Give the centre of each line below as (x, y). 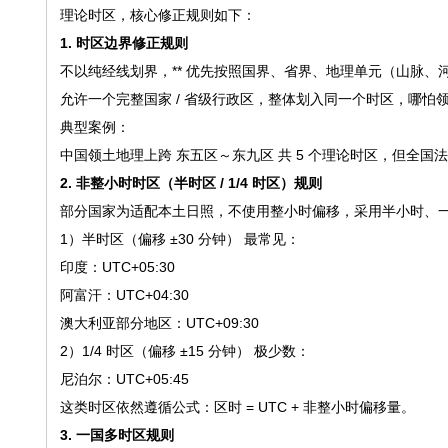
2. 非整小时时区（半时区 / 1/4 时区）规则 (190, 183)
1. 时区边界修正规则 (123, 43)
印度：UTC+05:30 (117, 267)
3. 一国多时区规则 (116, 435)
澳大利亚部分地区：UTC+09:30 (159, 323)
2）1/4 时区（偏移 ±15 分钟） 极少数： (184, 351)
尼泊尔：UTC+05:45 (124, 379)
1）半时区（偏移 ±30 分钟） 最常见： (179, 239)
